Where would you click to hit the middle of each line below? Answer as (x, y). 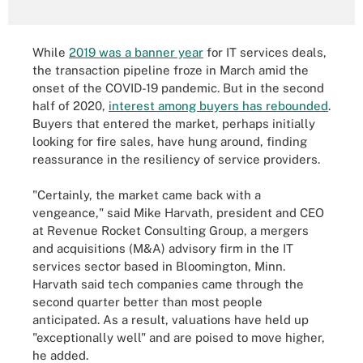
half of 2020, (70, 105)
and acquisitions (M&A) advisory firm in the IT (163, 248)
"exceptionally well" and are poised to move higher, (179, 337)
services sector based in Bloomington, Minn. (159, 266)
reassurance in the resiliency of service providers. (176, 159)
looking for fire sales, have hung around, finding (170, 141)
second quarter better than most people (147, 302)
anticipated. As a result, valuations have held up (171, 320)
